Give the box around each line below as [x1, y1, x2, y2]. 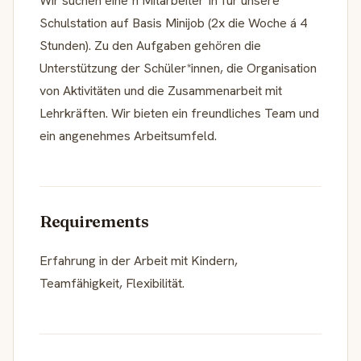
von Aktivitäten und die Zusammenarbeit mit [39, 81, 282, 99]
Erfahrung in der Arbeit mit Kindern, [39, 251, 238, 269]
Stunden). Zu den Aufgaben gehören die [39, 36, 261, 54]
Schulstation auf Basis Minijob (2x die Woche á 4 [39, 14, 307, 31]
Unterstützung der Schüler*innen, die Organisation [39, 59, 317, 77]
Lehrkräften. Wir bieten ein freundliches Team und [39, 104, 319, 122]
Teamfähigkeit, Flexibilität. [39, 274, 185, 292]
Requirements [39, 210, 149, 231]
